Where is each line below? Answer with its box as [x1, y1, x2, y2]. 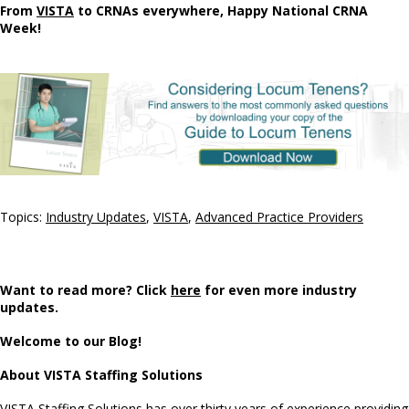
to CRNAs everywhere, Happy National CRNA [74, 2, 368, 19]
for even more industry [204, 281, 357, 299]
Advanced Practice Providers [195, 208, 363, 225]
